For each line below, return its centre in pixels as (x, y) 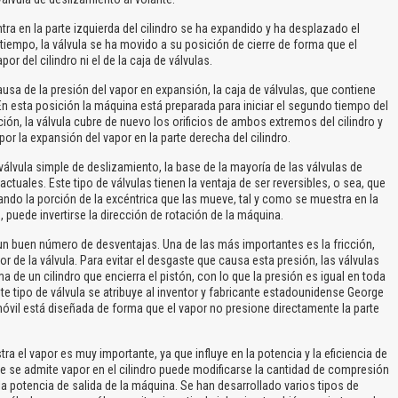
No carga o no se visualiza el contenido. (197, 208)
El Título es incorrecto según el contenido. (203, 143)
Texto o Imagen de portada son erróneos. (200, 176)
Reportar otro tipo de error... (166, 241)
